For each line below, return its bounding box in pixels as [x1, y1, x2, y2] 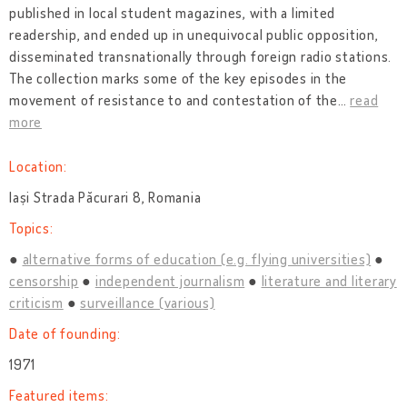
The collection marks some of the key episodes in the [9, 69, 347, 87]
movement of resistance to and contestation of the [9, 91, 338, 109]
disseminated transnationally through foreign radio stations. [9, 47, 392, 65]
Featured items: [9, 386, 109, 404]
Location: [9, 157, 67, 175]
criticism [9, 293, 64, 312]
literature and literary [261, 272, 397, 290]
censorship [9, 272, 79, 290]
